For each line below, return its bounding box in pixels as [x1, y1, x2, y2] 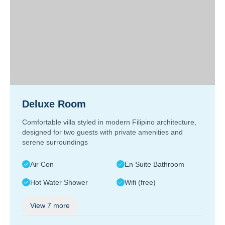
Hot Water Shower [30, 178, 88, 186]
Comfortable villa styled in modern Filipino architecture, [22, 118, 196, 126]
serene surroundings [22, 138, 88, 146]
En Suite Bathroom [125, 160, 184, 168]
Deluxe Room [22, 98, 86, 109]
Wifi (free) [125, 178, 156, 186]
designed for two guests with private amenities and [22, 128, 183, 136]
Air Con [30, 160, 54, 168]
